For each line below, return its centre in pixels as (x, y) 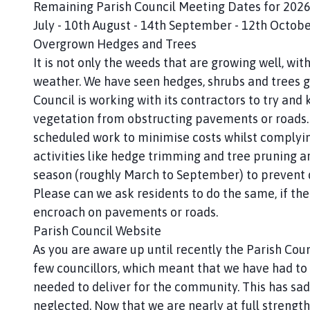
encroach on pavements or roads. (126, 212)
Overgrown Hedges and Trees (115, 44)
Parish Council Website (97, 230)
